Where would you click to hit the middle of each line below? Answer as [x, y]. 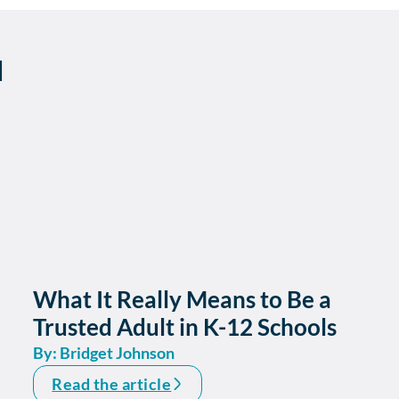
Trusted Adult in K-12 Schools [185, 326]
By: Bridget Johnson [104, 352]
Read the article [112, 383]
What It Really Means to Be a [183, 299]
